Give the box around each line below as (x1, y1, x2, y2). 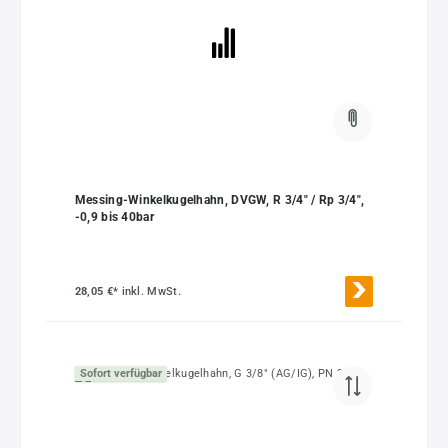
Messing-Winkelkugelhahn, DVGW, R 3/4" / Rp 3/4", (74, 192, 365, 207)
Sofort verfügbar (79, 366, 162, 380)
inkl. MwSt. (121, 285, 181, 299)
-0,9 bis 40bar (74, 209, 154, 224)
